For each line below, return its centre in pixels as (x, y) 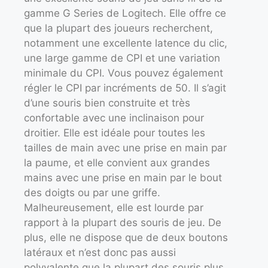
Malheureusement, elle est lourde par (114, 207)
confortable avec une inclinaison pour (114, 118)
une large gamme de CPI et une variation (122, 58)
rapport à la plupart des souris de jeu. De (123, 222)
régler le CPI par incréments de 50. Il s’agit (125, 88)
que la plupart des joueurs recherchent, (118, 28)
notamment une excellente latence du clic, (126, 43)
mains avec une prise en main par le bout (123, 177)
